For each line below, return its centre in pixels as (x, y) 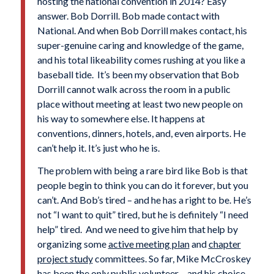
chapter (224, 244)
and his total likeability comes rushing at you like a (141, 59)
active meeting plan (149, 244)
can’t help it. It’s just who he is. (98, 147)
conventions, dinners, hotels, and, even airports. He (141, 133)
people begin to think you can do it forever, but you (143, 185)
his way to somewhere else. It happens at (121, 118)
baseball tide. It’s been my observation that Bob (138, 74)
